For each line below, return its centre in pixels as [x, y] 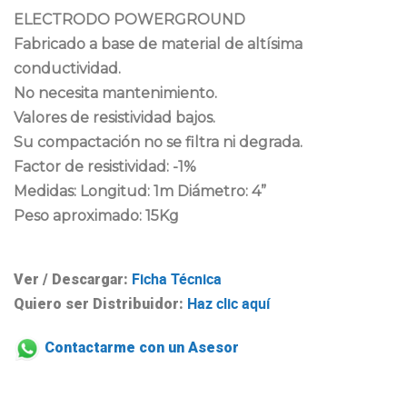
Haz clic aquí [228, 303]
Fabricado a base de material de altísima [158, 44]
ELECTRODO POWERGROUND [129, 19]
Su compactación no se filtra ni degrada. [158, 142]
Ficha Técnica [177, 278]
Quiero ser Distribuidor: [99, 303]
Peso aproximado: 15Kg [96, 215]
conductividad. [67, 68]
